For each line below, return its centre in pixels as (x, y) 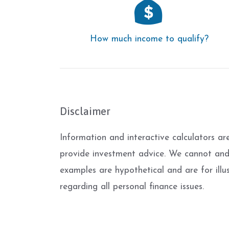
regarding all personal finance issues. (132, 187)
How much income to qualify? (149, 39)
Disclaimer (85, 111)
